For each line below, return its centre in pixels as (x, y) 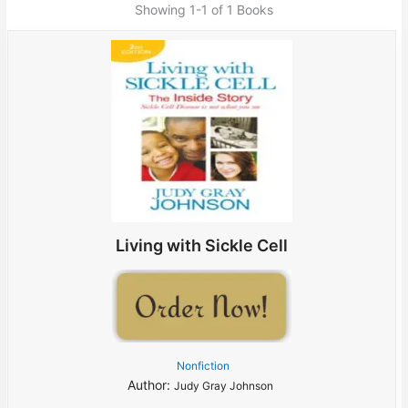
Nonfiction (203, 366)
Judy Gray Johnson (225, 386)
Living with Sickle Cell (202, 245)
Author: (151, 385)
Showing (162, 10)
